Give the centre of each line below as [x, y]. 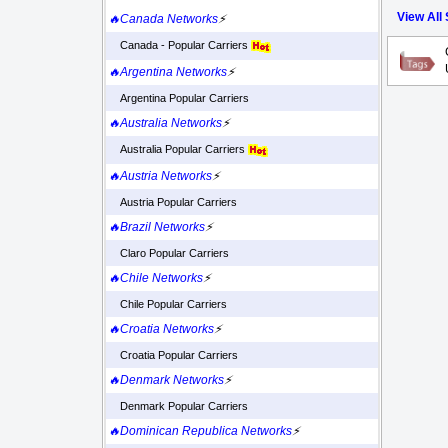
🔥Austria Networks [160, 176]
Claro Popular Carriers [168, 253]
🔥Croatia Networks [161, 329]
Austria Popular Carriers [172, 202]
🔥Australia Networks [165, 123]
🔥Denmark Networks [166, 380]
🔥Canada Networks [163, 19]
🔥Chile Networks [155, 278]
